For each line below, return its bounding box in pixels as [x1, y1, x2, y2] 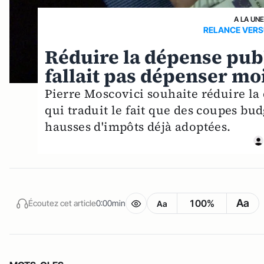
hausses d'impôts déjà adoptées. [45, 118, 231, 135]
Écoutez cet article [28, 198, 96, 209]
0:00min [96, 198, 126, 209]
